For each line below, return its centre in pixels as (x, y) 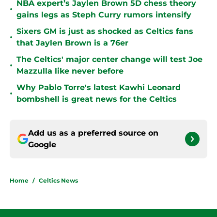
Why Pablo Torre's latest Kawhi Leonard (99, 88)
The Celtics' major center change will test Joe (109, 60)
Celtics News (58, 181)
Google (42, 145)
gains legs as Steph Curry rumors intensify (104, 15)
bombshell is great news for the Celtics (97, 99)
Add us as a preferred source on (93, 133)
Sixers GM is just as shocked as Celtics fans (105, 31)
